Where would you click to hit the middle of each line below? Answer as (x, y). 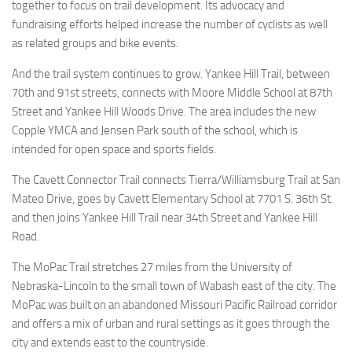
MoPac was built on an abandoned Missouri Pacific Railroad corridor (174, 305)
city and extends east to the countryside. (110, 343)
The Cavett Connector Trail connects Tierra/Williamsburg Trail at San (176, 180)
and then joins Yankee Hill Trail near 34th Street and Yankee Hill (165, 218)
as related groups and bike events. (95, 43)
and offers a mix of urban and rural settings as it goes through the (171, 324)
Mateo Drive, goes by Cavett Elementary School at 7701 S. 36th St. (172, 199)
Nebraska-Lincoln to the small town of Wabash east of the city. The (174, 286)
